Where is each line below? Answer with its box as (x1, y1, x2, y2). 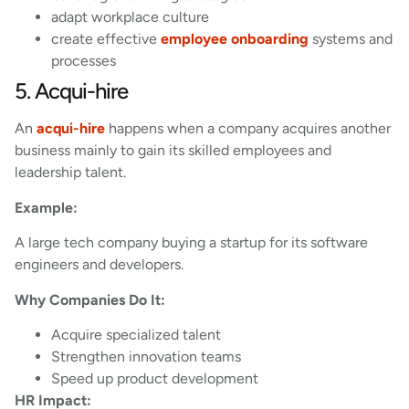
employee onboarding (161, 30, 309, 48)
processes (51, 52, 116, 70)
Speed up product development (51, 370, 258, 388)
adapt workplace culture (51, 8, 209, 26)
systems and (309, 30, 393, 48)
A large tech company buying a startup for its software (15, 234, 368, 252)
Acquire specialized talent (51, 326, 221, 344)
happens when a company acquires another (105, 120, 391, 138)
